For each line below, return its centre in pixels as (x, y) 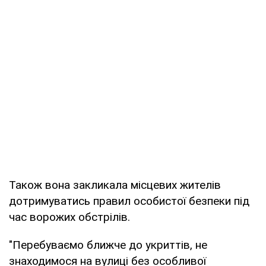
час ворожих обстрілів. (69, 217)
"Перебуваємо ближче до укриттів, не (108, 245)
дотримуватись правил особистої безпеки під (129, 201)
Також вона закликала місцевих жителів (115, 185)
